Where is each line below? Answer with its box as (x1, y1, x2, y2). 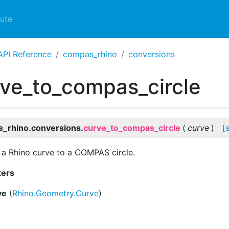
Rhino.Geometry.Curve (12, 188, 99, 198)
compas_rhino (63, 49, 117, 59)
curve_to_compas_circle (83, 123, 180, 133)
